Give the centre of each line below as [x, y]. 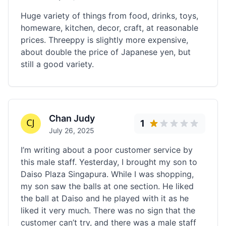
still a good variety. [57, 64]
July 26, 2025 [72, 130]
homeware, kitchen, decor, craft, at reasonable [109, 28]
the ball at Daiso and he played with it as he [105, 198]
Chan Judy [72, 118]
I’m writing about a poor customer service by [107, 150]
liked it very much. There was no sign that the [108, 210]
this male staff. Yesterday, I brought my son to [109, 162]
